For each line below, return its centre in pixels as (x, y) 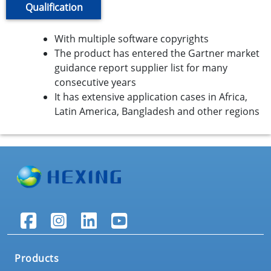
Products (37, 258)
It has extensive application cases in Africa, (151, 97)
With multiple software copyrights (132, 39)
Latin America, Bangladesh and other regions (157, 111)
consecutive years (95, 82)
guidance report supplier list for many (141, 68)
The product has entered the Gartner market (157, 53)
